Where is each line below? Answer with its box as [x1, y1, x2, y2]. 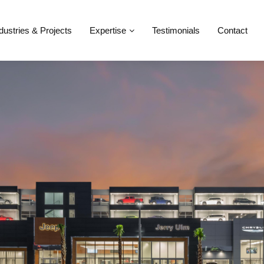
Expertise [90, 25, 127, 35]
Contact [217, 25, 247, 35]
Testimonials [151, 25, 200, 35]
